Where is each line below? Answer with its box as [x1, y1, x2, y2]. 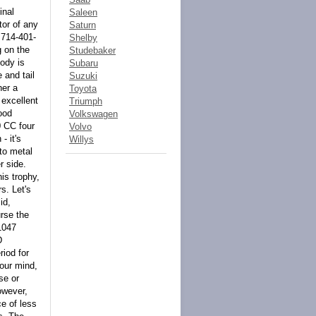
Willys [69, 134, 94, 145]
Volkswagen [69, 109, 118, 119]
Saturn [69, 20, 96, 30]
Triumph [69, 96, 102, 107]
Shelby [69, 32, 97, 43]
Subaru [69, 58, 98, 68]
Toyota [69, 83, 97, 94]
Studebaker [69, 45, 116, 56]
